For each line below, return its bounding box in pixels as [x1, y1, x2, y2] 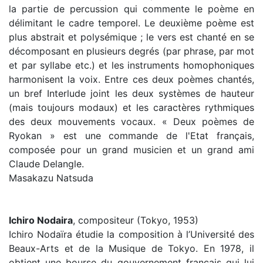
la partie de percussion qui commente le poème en [9, 3, 254, 15]
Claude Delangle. [9, 158, 84, 170]
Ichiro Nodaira [9, 214, 73, 226]
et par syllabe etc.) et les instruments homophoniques [9, 59, 254, 71]
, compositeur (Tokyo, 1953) [73, 214, 198, 226]
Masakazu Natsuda [9, 172, 93, 184]
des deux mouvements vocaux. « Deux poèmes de [9, 116, 254, 127]
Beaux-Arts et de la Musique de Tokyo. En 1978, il [9, 242, 254, 254]
